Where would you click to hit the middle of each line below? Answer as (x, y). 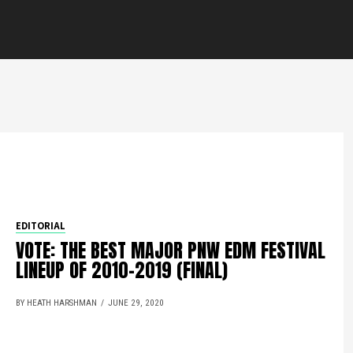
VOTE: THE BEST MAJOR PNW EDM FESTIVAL (171, 251)
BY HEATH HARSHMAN (57, 303)
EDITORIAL (41, 226)
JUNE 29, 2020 (136, 303)
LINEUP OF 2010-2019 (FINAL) (122, 270)
